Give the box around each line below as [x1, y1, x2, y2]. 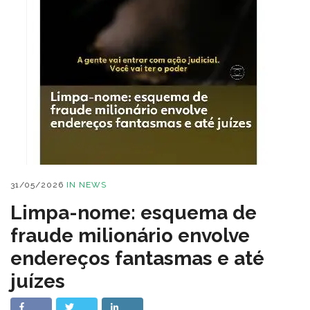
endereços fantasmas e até [10, 247, 264, 270]
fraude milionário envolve [10, 224, 250, 247]
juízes [10, 270, 65, 293]
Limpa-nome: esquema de [10, 201, 257, 224]
